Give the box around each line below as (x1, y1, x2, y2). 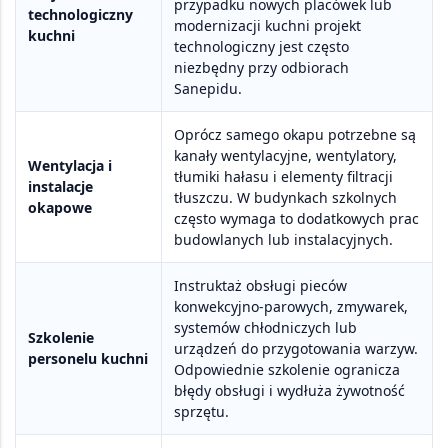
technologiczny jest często (174, 37, 349, 57)
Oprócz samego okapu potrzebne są (174, 125, 416, 145)
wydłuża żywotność (277, 381, 405, 401)
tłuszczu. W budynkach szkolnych (174, 188, 397, 208)
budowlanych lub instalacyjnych (174, 230, 389, 250)
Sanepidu (174, 79, 238, 99)
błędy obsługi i (174, 381, 277, 401)
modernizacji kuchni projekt (174, 16, 361, 36)
